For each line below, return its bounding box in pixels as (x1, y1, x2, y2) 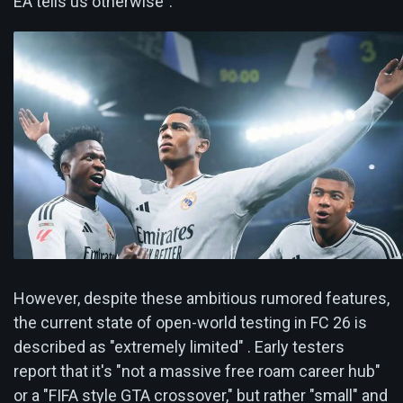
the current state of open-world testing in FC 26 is (13, 312, 367, 332)
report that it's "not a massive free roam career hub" (13, 361, 381, 381)
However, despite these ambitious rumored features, (13, 288, 390, 308)
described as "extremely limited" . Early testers (13, 336, 345, 356)
